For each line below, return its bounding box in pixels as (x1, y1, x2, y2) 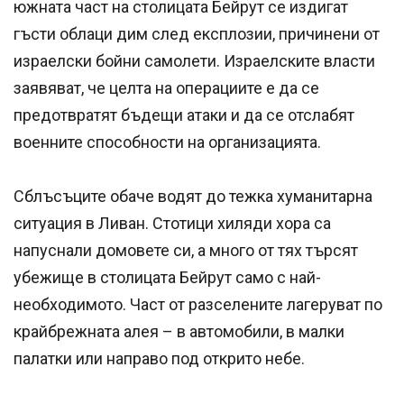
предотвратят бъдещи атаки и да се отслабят (14, 106, 354, 125)
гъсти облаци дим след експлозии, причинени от (14, 24, 380, 44)
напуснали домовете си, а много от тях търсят (14, 241, 358, 261)
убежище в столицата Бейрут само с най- (14, 268, 321, 288)
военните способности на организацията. (14, 133, 321, 152)
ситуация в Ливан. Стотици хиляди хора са (14, 214, 331, 234)
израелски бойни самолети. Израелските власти (14, 51, 375, 71)
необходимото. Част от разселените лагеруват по (14, 295, 382, 315)
